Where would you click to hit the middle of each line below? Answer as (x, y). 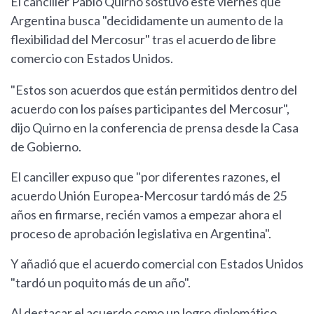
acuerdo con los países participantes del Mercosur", (150, 109)
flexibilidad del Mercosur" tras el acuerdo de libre (143, 40)
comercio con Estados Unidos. (92, 59)
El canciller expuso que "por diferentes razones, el (145, 177)
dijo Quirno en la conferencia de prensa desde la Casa (155, 128)
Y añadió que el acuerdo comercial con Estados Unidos (157, 264)
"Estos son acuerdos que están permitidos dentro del (154, 90)
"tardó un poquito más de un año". (101, 283)
